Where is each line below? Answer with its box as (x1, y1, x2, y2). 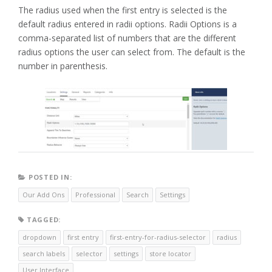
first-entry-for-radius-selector (110, 233, 206, 242)
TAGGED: (26, 215, 61, 225)
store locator (149, 249, 191, 259)
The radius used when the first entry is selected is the (18, 4, 227, 16)
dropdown (22, 233, 56, 242)
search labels (22, 249, 65, 259)
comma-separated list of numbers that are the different (18, 32, 236, 44)
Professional (75, 190, 115, 200)
